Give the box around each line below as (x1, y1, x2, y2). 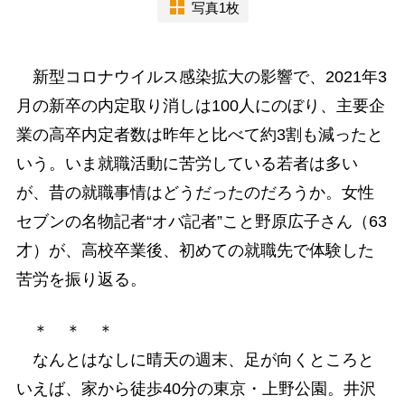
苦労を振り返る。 (15, 270, 146, 289)
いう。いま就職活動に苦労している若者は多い (15, 155, 358, 174)
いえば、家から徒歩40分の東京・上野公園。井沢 (15, 380, 376, 399)
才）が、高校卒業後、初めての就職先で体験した (15, 241, 374, 260)
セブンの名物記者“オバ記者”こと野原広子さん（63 (15, 212, 387, 231)
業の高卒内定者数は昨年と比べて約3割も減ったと (15, 126, 383, 145)
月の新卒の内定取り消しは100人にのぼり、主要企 (15, 97, 385, 116)
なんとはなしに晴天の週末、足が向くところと (15, 351, 374, 370)
